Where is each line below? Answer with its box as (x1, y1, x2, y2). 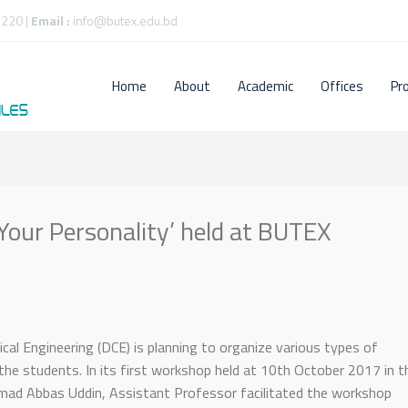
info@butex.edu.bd (73, 11, 178, 30)
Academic (238, 76, 293, 97)
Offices (321, 76, 363, 97)
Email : (31, 11, 73, 30)
